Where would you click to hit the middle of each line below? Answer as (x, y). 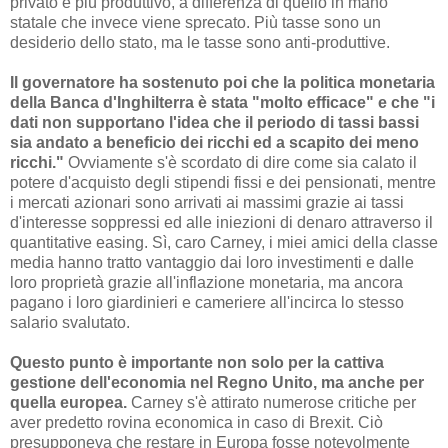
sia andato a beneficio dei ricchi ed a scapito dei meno (214, 143)
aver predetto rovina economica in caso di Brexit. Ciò (196, 423)
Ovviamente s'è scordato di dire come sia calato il (240, 163)
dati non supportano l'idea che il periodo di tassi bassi (214, 123)
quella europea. (68, 403)
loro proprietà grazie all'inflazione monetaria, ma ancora (206, 283)
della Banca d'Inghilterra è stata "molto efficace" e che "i (222, 103)
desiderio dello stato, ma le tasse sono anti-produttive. (200, 43)
